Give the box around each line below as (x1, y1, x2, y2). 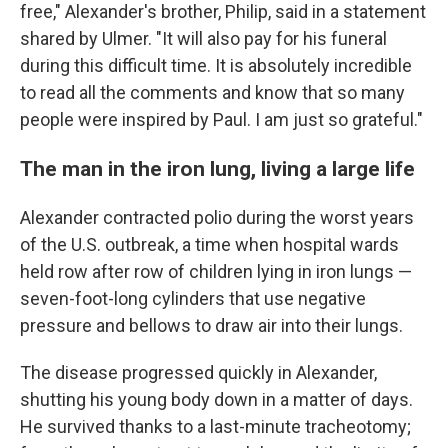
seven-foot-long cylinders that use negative (20, 287, 366, 309)
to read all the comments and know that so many (20, 81, 405, 103)
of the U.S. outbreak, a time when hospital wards (20, 233, 399, 255)
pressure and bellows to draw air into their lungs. (20, 314, 403, 336)
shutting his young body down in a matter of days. (20, 388, 413, 410)
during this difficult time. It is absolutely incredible (20, 54, 412, 76)
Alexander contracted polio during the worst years (20, 206, 414, 228)
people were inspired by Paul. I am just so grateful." (20, 108, 423, 130)
